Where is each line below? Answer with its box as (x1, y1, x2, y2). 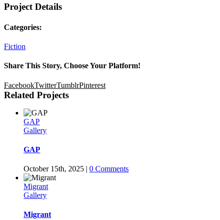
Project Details (4, 1, 62, 12)
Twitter (34, 81, 56, 89)
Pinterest (79, 81, 106, 89)
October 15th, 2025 (24, 165, 84, 173)
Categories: (4, 23, 42, 31)
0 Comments (89, 165, 129, 173)
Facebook (4, 81, 34, 89)
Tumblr (56, 81, 79, 89)
